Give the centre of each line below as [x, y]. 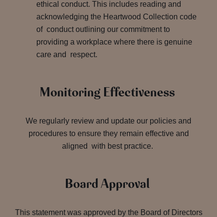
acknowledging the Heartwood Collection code [116, 17]
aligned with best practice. [108, 146]
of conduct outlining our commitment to [103, 29]
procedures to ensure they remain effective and [108, 133]
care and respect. [68, 54]
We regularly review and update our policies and [108, 121]
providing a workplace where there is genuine [114, 42]
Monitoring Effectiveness [108, 93]
